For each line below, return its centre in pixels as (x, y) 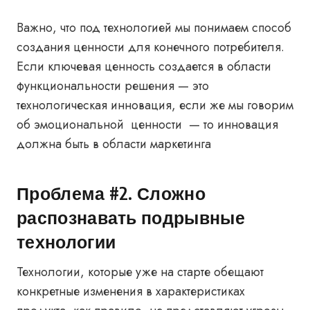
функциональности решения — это (113, 86)
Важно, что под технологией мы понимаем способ (154, 28)
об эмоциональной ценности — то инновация (147, 125)
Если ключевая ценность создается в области (144, 66)
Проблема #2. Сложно (111, 193)
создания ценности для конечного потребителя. (151, 47)
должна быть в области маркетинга (116, 144)
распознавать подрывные (131, 217)
